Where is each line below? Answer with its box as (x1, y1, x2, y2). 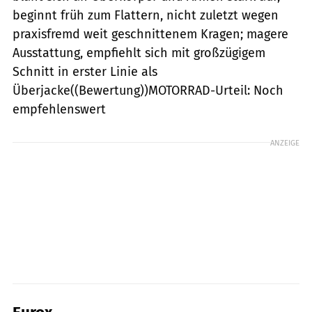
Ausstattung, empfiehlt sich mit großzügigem (13, 45, 265, 61)
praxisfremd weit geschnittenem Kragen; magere (13, 26, 288, 42)
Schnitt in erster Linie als (13, 63, 157, 79)
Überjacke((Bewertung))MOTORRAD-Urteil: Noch (13, 82, 283, 98)
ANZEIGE (270, 137, 299, 148)
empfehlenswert (13, 101, 106, 117)
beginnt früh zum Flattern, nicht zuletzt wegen (13, 7, 279, 23)
